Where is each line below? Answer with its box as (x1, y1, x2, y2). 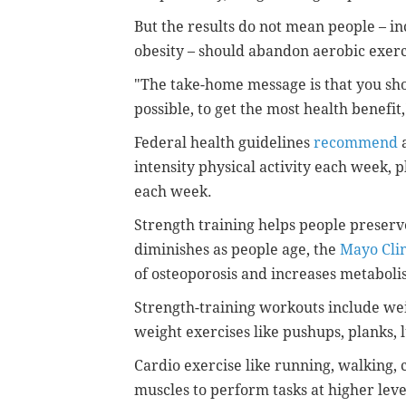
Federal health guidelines (134, 133, 314, 151)
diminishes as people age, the (134, 240, 340, 258)
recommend (314, 133, 398, 151)
